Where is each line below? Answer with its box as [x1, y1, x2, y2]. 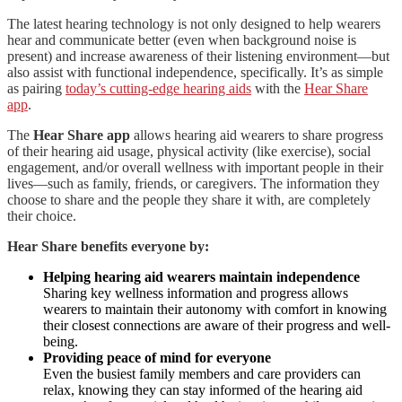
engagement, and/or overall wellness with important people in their [7, 159, 383, 175]
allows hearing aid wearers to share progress [130, 127, 383, 143]
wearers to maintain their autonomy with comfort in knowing [43, 301, 387, 317]
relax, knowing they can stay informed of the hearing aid [43, 381, 363, 398]
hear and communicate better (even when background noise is [7, 31, 356, 48]
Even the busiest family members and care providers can [43, 365, 361, 381]
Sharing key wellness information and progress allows [43, 284, 348, 301]
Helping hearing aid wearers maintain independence [43, 268, 360, 284]
